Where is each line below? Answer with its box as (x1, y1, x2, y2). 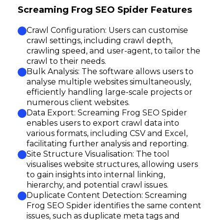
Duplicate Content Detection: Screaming (27, 191, 187, 200)
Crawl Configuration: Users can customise (27, 26, 188, 35)
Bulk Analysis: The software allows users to (27, 67, 193, 76)
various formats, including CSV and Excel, (27, 129, 188, 138)
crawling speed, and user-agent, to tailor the (27, 46, 200, 55)
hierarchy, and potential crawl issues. (27, 180, 168, 190)
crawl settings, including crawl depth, (27, 36, 172, 45)
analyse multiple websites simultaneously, (27, 77, 191, 86)
